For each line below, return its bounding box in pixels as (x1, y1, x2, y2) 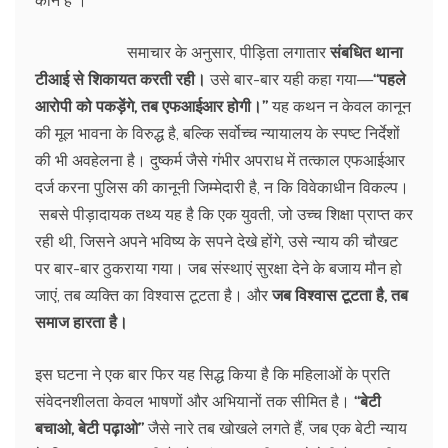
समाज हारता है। (35, 311, 128, 332)
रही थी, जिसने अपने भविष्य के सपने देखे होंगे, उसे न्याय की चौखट (35, 230, 398, 251)
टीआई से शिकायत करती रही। (35, 68, 206, 89)
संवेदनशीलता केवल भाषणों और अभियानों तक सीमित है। (35, 390, 354, 411)
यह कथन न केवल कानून (268, 95, 411, 116)
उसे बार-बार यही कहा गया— (206, 68, 373, 89)
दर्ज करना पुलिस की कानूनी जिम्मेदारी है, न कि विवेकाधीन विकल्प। (35, 176, 409, 197)
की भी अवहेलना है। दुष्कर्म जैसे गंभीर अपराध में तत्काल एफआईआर (35, 149, 405, 170)
